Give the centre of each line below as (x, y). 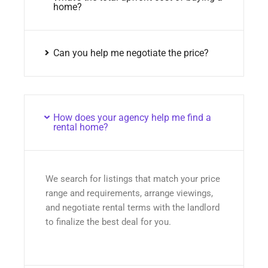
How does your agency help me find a (132, 117)
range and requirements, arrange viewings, (129, 193)
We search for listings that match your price (133, 179)
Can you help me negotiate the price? (131, 53)
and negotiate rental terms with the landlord (133, 207)
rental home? (80, 127)
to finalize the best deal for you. (108, 222)
